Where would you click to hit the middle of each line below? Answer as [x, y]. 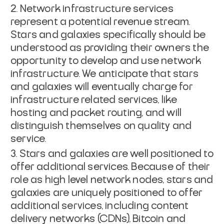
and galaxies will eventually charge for [102, 87]
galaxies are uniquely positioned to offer [107, 193]
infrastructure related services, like [94, 100]
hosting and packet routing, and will [96, 113]
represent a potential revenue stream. [100, 22]
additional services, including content [100, 206]
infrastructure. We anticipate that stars [105, 74]
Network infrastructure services [96, 9]
